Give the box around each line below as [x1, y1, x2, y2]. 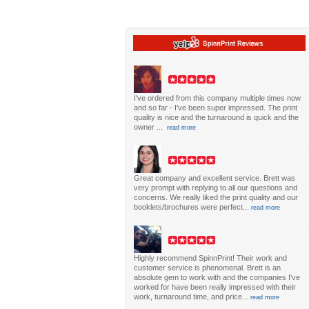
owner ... [134, 122, 165, 131]
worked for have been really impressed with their [134, 282, 296, 291]
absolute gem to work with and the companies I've [134, 272, 300, 281]
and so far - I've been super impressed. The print [134, 103, 297, 112]
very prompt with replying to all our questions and [134, 183, 297, 192]
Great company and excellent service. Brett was [134, 173, 295, 182]
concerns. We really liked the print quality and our [134, 192, 298, 201]
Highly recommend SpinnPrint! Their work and [134, 253, 287, 262]
